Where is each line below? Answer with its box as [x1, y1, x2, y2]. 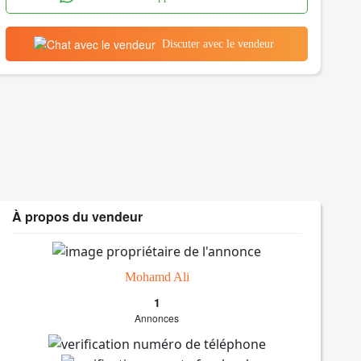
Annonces [135, 310, 180, 325]
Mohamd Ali [124, 269, 189, 284]
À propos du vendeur [12, 207, 143, 226]
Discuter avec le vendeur [161, 37, 274, 50]
